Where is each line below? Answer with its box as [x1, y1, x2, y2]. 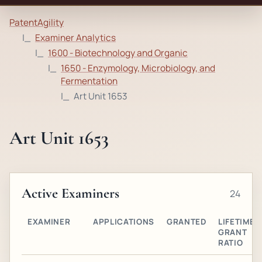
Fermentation [61, 75, 118, 87]
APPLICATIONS [93, 216, 155, 227]
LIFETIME [218, 216, 255, 227]
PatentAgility [9, 16, 64, 29]
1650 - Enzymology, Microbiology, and [61, 62, 215, 74]
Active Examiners [22, 185, 119, 202]
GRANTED [167, 216, 206, 227]
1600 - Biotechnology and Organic [48, 47, 188, 59]
